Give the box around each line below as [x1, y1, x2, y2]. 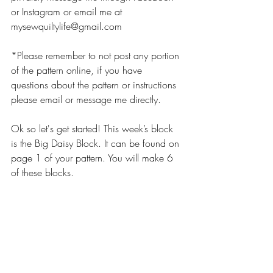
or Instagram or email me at [11, 5, 125, 19]
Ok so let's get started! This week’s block [11, 122, 176, 136]
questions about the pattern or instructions [11, 78, 179, 92]
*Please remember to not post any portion [11, 49, 182, 63]
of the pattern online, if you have [11, 63, 145, 77]
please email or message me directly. [11, 93, 164, 107]
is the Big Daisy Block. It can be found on [11, 136, 182, 151]
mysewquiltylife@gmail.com [11, 19, 122, 34]
